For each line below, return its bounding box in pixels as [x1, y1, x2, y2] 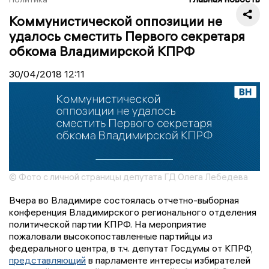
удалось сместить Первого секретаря [9, 27, 245, 44]
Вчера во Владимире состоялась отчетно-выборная [9, 194, 239, 207]
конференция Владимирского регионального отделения [9, 206, 256, 219]
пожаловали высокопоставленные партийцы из [9, 230, 213, 243]
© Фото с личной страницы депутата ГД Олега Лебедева [9, 171, 248, 183]
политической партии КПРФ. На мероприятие [9, 218, 207, 231]
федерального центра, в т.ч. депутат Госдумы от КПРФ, [9, 242, 253, 255]
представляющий [9, 254, 86, 267]
